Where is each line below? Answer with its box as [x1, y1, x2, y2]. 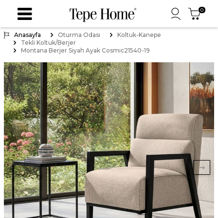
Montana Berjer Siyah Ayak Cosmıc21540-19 [21, 47, 150, 54]
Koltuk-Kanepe [117, 31, 161, 38]
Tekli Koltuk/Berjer [21, 39, 76, 46]
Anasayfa [14, 31, 41, 38]
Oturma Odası [58, 31, 100, 38]
